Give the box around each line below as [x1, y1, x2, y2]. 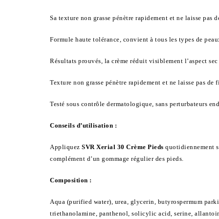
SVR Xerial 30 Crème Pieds [82, 143, 165, 151]
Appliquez [50, 143, 82, 151]
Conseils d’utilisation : [50, 121, 117, 129]
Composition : [50, 176, 92, 184]
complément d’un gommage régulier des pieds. [50, 154, 184, 162]
